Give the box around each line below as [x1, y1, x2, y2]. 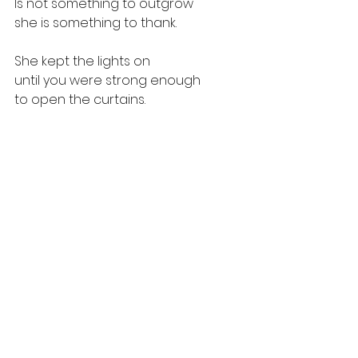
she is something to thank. [14, 14, 177, 32]
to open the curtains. [14, 90, 145, 109]
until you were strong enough [14, 71, 201, 89]
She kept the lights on [14, 52, 150, 70]
